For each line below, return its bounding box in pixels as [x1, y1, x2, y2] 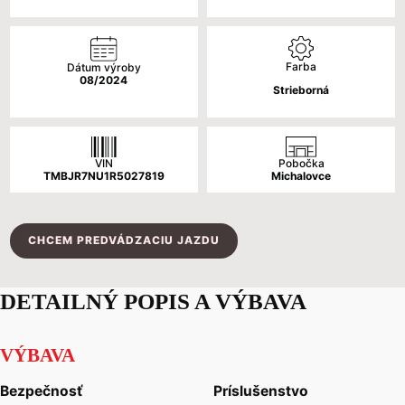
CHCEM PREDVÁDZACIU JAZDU [28, 233, 221, 248]
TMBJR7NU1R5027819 [42, 169, 165, 184]
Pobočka [278, 156, 325, 171]
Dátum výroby [66, 61, 141, 75]
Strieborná [273, 83, 330, 98]
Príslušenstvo [213, 381, 309, 400]
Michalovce [271, 169, 332, 184]
